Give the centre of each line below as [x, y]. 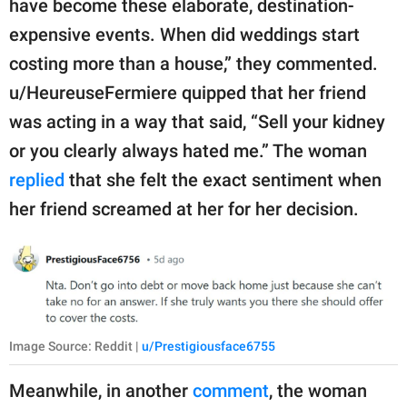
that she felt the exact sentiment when [223, 179]
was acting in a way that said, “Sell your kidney [197, 121]
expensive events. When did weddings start [184, 34]
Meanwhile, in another [101, 391]
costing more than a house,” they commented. [194, 63]
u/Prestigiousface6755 [208, 347]
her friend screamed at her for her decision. [184, 208]
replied [37, 179]
